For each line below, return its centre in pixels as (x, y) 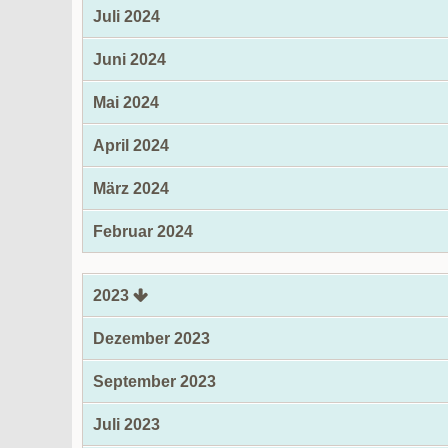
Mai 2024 (126, 102)
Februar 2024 (143, 231)
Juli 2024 (126, 16)
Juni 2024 (129, 59)
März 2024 (131, 188)
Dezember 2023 (151, 338)
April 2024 (131, 145)
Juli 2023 (126, 424)
